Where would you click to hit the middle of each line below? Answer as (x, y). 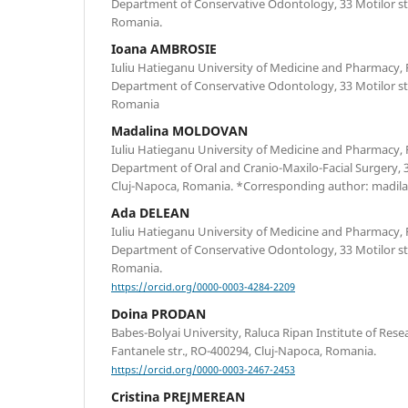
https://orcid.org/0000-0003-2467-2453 (203, 370)
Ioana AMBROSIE (164, 48)
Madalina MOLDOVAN (179, 130)
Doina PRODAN (158, 314)
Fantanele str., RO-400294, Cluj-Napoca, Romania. (244, 351)
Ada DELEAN (150, 212)
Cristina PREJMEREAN (178, 397)
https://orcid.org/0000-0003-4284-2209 (203, 287)
